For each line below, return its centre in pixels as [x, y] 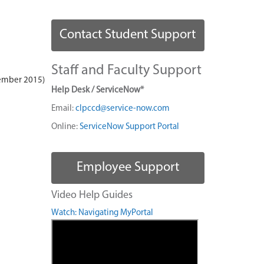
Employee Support [128, 168]
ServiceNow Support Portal [129, 127]
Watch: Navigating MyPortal [102, 213]
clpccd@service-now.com [122, 108]
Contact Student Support [128, 35]
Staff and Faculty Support [126, 70]
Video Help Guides [92, 195]
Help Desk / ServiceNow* [97, 90]
